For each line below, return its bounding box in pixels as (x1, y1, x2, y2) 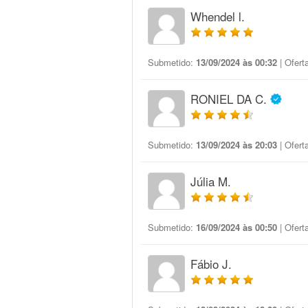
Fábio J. (190, 255, 232, 272)
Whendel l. (190, 8, 245, 25)
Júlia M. (190, 173, 231, 190)
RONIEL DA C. (190, 90, 267, 107)
